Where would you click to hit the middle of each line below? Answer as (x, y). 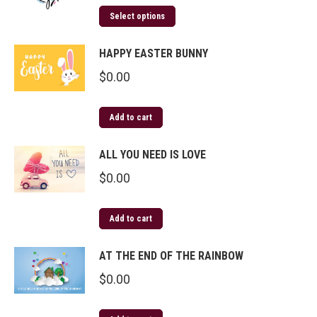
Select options (137, 16)
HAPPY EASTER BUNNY (154, 53)
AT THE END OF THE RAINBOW (171, 255)
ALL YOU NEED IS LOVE (152, 154)
